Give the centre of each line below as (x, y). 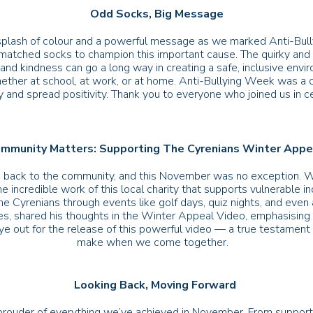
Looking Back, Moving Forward (156, 285)
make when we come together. (156, 243)
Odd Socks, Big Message (156, 14)
